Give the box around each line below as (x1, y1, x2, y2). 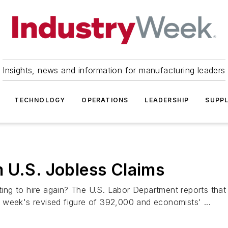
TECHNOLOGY (14, 96, 66, 104)
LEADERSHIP (145, 96, 189, 104)
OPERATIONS (81, 96, 129, 104)
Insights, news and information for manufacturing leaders (3, 65, 225, 75)
